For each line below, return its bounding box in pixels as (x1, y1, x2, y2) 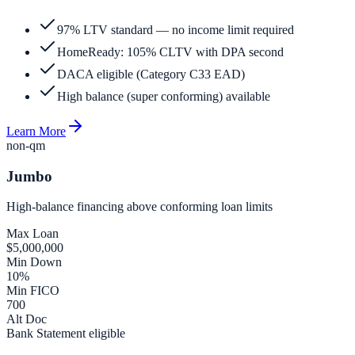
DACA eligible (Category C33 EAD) (57, 67, 245, 81)
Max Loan (6, 227, 59, 241)
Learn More (6, 124, 66, 138)
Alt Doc (6, 312, 47, 326)
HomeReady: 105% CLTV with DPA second (57, 44, 284, 59)
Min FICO (6, 284, 59, 298)
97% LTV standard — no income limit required (57, 22, 294, 36)
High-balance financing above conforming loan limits (6, 200, 273, 214)
